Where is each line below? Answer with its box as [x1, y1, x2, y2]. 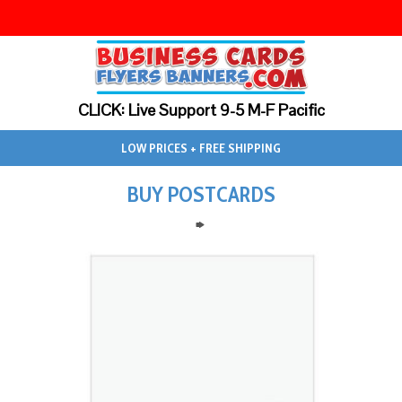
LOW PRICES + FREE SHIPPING [121, 140, 281, 156]
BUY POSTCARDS [127, 181, 275, 207]
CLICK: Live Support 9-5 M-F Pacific [77, 100, 325, 120]
